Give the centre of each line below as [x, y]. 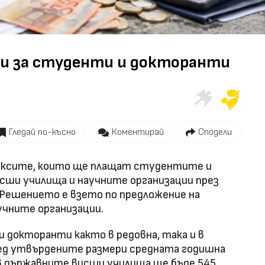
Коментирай [138, 132]
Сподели [215, 132]
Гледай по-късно [42, 132]
